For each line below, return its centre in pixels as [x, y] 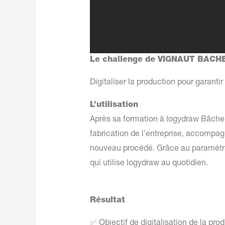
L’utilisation [114, 105]
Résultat [108, 201]
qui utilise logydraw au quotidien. [150, 163]
